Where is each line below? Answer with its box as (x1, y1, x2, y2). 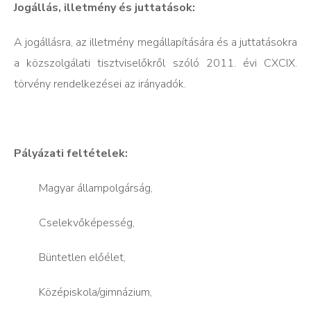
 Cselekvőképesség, (14, 215, 135, 231)
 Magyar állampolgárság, (14, 180, 153, 196)
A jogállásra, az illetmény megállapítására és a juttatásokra (14, 35, 297, 51)
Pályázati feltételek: (14, 146, 128, 162)
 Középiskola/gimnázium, (14, 285, 152, 301)
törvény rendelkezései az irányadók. (14, 76, 186, 92)
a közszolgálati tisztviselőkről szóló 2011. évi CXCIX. (14, 56, 297, 72)
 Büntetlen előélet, (14, 250, 126, 266)
